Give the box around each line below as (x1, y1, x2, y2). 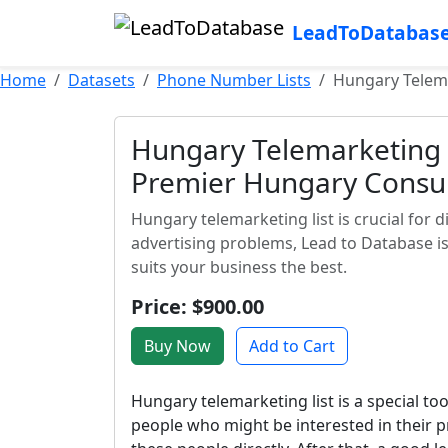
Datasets (68, 69, 135, 91)
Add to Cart (249, 335, 335, 357)
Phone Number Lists (157, 69, 311, 91)
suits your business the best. (131, 256, 347, 278)
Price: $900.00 (131, 293, 264, 320)
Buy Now (144, 335, 211, 357)
